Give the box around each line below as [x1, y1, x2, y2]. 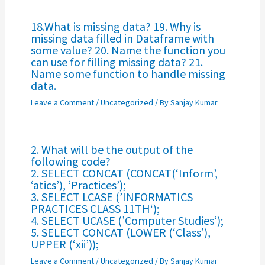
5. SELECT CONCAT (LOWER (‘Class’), [30, 224, 211, 240]
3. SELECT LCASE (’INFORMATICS [30, 189, 193, 204]
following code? [30, 153, 111, 169]
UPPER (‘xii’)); [30, 236, 99, 251]
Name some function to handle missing [30, 66, 225, 81]
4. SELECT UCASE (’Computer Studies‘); [30, 212, 224, 228]
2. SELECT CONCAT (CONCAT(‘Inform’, [30, 165, 218, 180]
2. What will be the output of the [30, 141, 193, 157]
